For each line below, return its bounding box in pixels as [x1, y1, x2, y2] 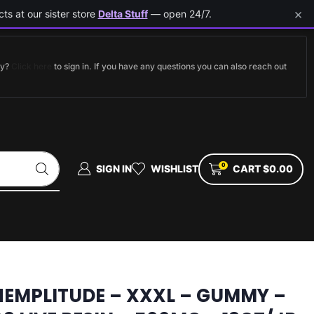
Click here [11, 61, 52, 71]
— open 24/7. [147, 8, 212, 20]
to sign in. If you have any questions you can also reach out [52, 61, 287, 71]
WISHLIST [150, 162, 198, 175]
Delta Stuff [97, 8, 148, 20]
